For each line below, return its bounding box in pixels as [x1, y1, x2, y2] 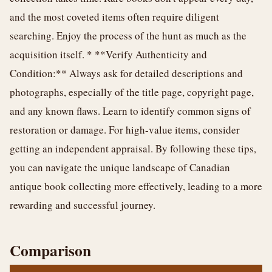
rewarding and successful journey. [10, 198, 155, 212]
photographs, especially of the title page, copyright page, [10, 85, 254, 99]
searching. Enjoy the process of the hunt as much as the [10, 29, 246, 42]
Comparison [10, 239, 91, 262]
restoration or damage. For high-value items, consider [10, 123, 240, 137]
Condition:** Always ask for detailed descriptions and [10, 66, 243, 80]
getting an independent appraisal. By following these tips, [10, 141, 256, 155]
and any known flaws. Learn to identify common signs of [10, 104, 251, 118]
